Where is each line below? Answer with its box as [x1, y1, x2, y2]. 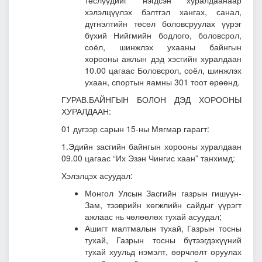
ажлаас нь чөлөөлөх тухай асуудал [85, 211, 219, 223]
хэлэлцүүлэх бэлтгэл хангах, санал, [85, 6, 242, 18]
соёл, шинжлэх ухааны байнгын [85, 41, 242, 53]
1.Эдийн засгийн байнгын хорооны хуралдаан [61, 140, 242, 153]
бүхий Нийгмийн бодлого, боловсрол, [85, 29, 242, 42]
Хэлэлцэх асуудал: [61, 170, 133, 182]
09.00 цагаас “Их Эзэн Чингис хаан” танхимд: [61, 152, 237, 164]
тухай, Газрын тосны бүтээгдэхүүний [85, 234, 242, 246]
